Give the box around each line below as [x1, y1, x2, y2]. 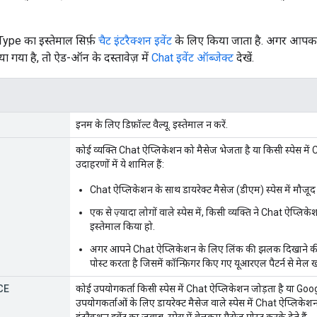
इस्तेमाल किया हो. [90, 220, 155, 232]
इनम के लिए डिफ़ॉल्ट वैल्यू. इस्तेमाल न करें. [76, 118, 228, 130]
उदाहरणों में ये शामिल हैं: [76, 158, 164, 170]
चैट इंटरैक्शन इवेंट [98, 33, 172, 47]
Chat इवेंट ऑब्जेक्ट [151, 50, 234, 64]
